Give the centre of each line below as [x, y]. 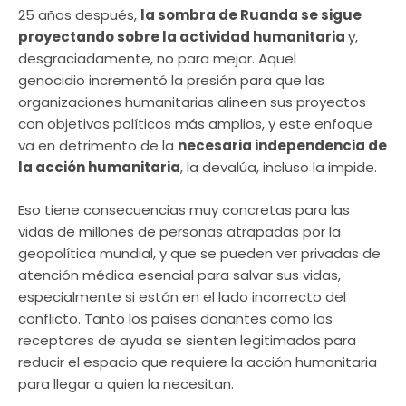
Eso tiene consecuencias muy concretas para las [184, 209]
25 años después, [79, 15]
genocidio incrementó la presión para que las [171, 81]
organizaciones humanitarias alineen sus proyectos [192, 102]
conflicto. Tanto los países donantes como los [175, 318]
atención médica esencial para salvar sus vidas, [179, 275]
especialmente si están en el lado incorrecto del [182, 296]
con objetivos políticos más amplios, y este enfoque [195, 124]
